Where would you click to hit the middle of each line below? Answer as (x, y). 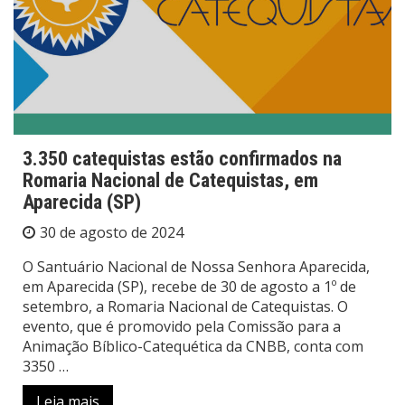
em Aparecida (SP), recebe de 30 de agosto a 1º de (189, 287)
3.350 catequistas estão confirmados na (182, 159)
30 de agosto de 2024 (112, 233)
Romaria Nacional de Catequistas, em (170, 181)
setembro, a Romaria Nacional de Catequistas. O (185, 307)
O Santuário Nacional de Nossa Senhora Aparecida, (196, 267)
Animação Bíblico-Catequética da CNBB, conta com (193, 347)
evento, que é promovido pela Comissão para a (182, 327)
